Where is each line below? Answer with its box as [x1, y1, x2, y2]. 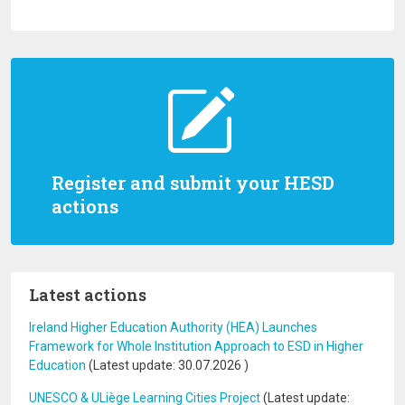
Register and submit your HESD [52, 171, 334, 194]
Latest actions [29, 284, 146, 306]
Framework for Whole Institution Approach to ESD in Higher [29, 339, 363, 353]
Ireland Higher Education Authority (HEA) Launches [29, 320, 317, 334]
